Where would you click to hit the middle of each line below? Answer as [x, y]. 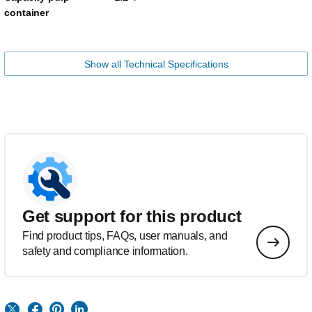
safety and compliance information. [105, 251]
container [27, 13]
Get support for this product [132, 216]
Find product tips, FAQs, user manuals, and [125, 236]
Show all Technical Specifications [156, 64]
